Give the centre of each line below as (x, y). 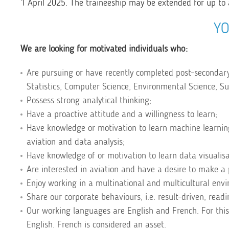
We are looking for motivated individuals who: (104, 49)
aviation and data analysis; (76, 142)
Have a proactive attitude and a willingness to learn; (122, 114)
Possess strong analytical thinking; (89, 100)
